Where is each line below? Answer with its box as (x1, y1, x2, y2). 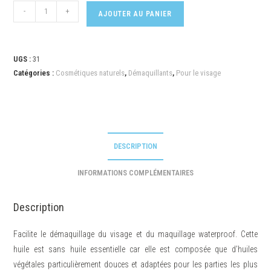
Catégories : (13, 68, 56, 78)
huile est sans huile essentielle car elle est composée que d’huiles (13, 244, 258, 255)
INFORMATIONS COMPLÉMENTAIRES (77, 168, 194, 178)
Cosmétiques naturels (56, 68, 125, 78)
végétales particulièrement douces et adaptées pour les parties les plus (13, 260, 258, 270)
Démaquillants (128, 68, 173, 78)
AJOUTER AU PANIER (99, 10, 172, 19)
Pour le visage (176, 68, 221, 78)
